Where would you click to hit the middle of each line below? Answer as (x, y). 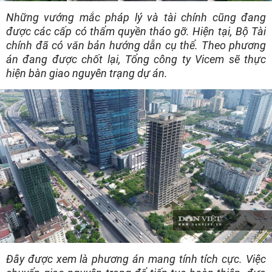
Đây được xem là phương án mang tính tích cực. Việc (136, 259)
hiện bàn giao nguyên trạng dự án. (87, 73)
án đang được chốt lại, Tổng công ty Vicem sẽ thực (136, 59)
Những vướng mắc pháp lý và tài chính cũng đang (136, 18)
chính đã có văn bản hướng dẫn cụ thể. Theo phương (136, 46)
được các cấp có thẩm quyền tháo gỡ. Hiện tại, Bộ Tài (136, 32)
